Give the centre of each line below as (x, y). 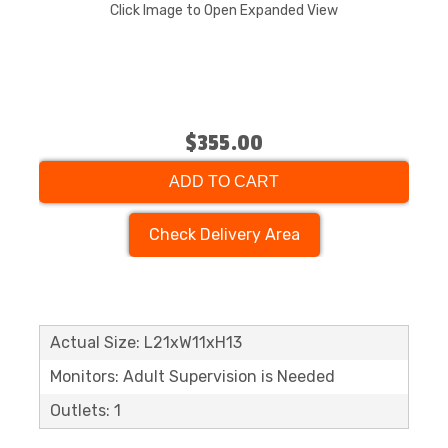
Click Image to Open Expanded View (224, 10)
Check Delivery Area (224, 234)
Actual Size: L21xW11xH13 (146, 342)
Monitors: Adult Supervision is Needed (192, 376)
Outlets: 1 (85, 410)
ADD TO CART (224, 181)
